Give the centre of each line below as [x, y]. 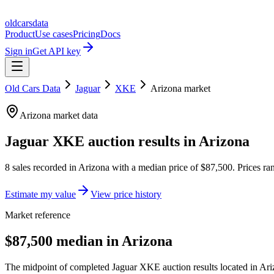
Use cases [54, 34]
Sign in [19, 51]
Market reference [38, 215]
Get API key [57, 51]
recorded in [54, 167]
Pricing [87, 34]
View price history [126, 194]
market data [74, 115]
